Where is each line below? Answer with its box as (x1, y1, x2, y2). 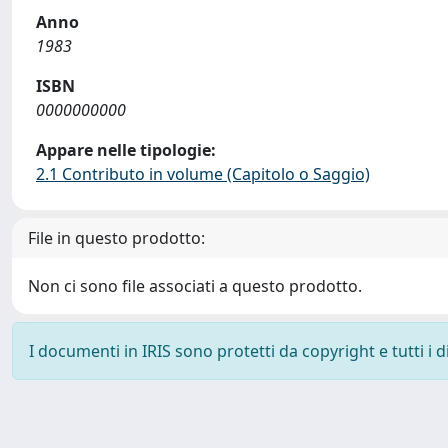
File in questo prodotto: (28, 227, 205, 249)
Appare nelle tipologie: (36, 139, 216, 161)
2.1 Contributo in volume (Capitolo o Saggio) (36, 163, 370, 185)
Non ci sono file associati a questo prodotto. (28, 275, 362, 297)
